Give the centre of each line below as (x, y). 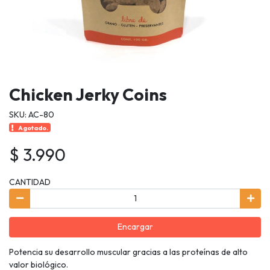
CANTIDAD (30, 182)
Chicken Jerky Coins (88, 94)
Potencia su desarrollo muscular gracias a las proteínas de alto (128, 252)
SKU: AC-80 (32, 114)
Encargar (135, 227)
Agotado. (33, 127)
